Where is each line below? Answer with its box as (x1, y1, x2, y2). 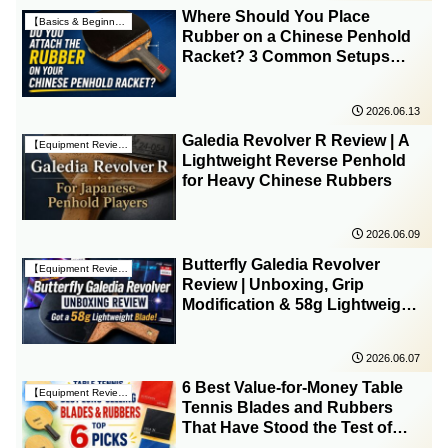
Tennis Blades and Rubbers (182, 399, 394, 417)
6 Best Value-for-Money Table (182, 379, 404, 397)
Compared (182, 68, 263, 86)
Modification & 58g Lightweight (182, 295, 417, 313)
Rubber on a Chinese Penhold (182, 28, 412, 46)
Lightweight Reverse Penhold (182, 151, 407, 169)
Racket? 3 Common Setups (182, 48, 391, 66)
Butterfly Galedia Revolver (182, 255, 381, 273)
